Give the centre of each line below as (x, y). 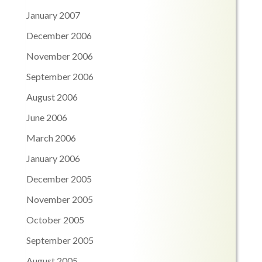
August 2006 (52, 97)
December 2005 (59, 179)
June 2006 (46, 118)
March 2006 (51, 138)
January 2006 (53, 158)
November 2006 (59, 56)
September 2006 (60, 77)
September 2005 (60, 240)
